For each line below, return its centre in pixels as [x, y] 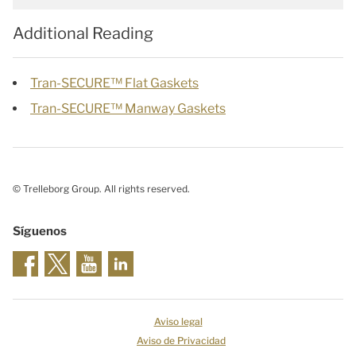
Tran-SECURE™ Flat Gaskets [114, 83]
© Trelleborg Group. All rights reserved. [101, 189]
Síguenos [40, 232]
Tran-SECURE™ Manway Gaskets [128, 109]
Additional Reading [83, 34]
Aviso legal [178, 322]
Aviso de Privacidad [181, 341]
